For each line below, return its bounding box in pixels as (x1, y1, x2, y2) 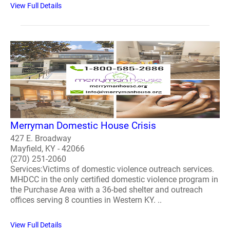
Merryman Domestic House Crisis (10, 119, 156, 131)
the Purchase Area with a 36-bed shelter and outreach (10, 184, 203, 195)
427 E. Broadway (10, 133, 71, 143)
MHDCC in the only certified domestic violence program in (10, 174, 218, 184)
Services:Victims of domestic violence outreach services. (10, 164, 214, 174)
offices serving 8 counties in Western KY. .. (10, 195, 162, 205)
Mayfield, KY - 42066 (10, 143, 85, 154)
